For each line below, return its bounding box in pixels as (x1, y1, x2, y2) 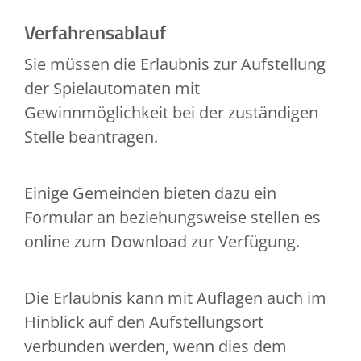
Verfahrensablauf (24, 18, 166, 48)
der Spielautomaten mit (24, 77, 200, 100)
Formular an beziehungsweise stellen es (24, 206, 321, 229)
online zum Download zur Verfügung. (24, 230, 304, 253)
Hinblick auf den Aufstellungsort (24, 311, 263, 334)
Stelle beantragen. (24, 126, 158, 148)
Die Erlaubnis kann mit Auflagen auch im (24, 287, 326, 309)
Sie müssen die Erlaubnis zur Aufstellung (24, 53, 326, 76)
